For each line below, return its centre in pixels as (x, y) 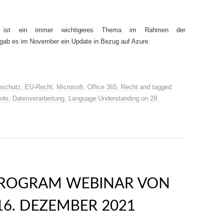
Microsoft (70, 87)
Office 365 (102, 87)
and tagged (155, 87)
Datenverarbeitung (38, 98)
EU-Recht (39, 87)
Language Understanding (104, 98)
